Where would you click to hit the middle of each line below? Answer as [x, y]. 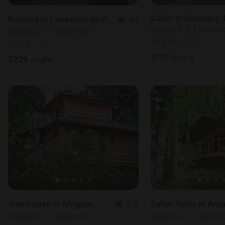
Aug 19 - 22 [173, 41]
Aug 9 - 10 [28, 43]
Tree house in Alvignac [51, 204]
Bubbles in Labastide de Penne [110, 19]
